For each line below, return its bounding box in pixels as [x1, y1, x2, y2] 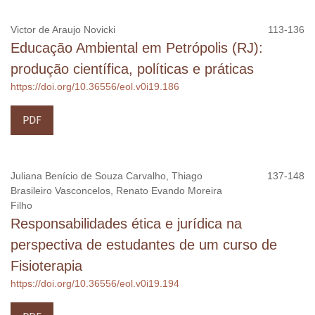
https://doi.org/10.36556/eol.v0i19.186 [11, 80, 179, 92]
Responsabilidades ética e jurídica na [11, 215, 242, 231]
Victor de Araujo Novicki [11, 23, 115, 35]
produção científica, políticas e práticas [11, 60, 254, 77]
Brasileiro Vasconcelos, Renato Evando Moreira [11, 184, 222, 196]
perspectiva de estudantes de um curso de [11, 236, 277, 252]
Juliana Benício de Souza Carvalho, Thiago [11, 169, 202, 181]
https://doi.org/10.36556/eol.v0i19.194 [11, 277, 179, 289]
